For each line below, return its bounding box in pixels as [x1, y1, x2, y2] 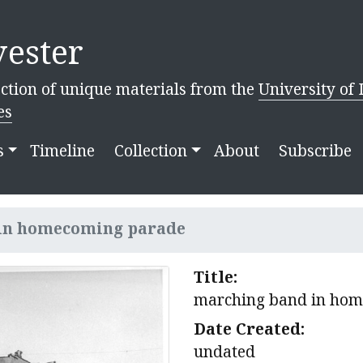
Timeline [30, 139, 96, 161]
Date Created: [194, 318, 305, 340]
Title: [194, 266, 237, 288]
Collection [114, 139, 188, 161]
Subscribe [278, 139, 352, 161]
